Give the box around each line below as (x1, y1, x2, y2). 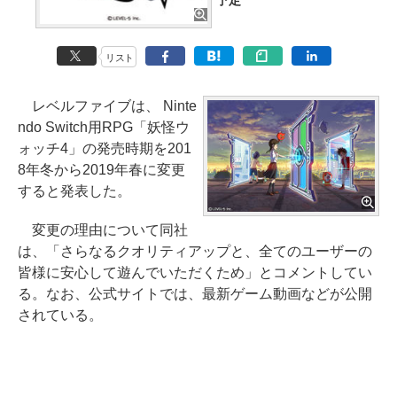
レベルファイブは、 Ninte (18, 98, 197, 114)
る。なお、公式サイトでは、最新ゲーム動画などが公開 (18, 286, 372, 302)
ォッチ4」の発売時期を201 (18, 141, 191, 157)
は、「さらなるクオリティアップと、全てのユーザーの (18, 244, 372, 260)
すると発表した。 (18, 183, 131, 199)
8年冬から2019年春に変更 (18, 162, 185, 178)
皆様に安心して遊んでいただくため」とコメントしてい (18, 265, 372, 281)
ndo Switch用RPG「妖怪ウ (18, 120, 190, 136)
